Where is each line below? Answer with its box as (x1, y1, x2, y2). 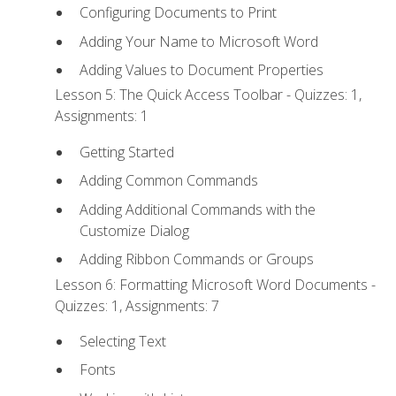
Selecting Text (79, 331, 166, 351)
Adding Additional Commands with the (79, 199, 316, 219)
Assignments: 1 (55, 106, 149, 126)
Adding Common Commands (79, 171, 258, 191)
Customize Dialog (79, 220, 189, 240)
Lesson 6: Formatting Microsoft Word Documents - (55, 274, 377, 294)
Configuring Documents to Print (79, 2, 277, 22)
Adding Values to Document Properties (79, 60, 324, 80)
